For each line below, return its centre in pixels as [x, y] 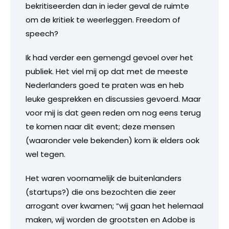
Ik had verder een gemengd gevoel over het [109, 57]
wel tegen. [45, 154]
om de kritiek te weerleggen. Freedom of [103, 19]
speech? [42, 33]
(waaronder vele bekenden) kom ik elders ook [112, 140]
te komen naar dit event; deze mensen [100, 126]
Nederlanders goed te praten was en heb [105, 85]
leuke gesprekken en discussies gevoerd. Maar [113, 99]
